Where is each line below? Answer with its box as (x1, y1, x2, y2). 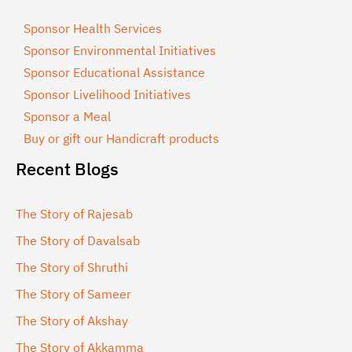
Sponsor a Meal (24, 108, 111, 124)
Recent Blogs (16, 156, 119, 180)
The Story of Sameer (16, 285, 131, 302)
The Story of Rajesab (16, 205, 133, 222)
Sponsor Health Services (24, 20, 162, 36)
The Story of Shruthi (16, 258, 128, 275)
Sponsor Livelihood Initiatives (24, 86, 191, 102)
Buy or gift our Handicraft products (24, 130, 219, 146)
